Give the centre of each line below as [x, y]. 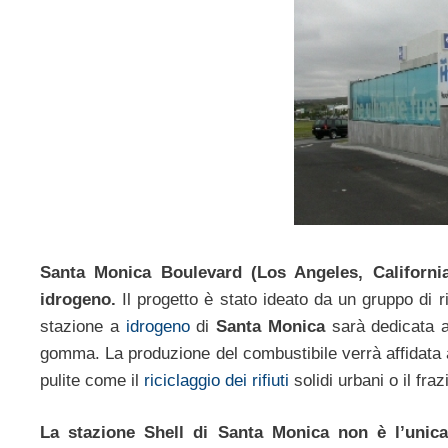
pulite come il [92, 380]
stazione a [83, 326]
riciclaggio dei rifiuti [216, 380]
